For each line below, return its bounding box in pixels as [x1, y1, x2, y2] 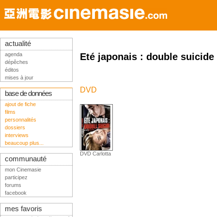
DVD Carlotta [80, 151, 111, 156]
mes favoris [5, 205, 42, 213]
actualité [5, 40, 31, 47]
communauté [5, 155, 46, 163]
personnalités [5, 117, 36, 123]
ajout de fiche [5, 101, 36, 107]
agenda [5, 51, 22, 57]
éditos [5, 67, 19, 73]
